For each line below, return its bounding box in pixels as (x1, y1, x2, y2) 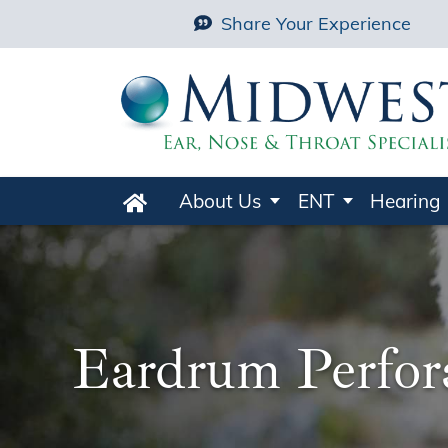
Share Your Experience (221, 12, 411, 36)
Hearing (370, 188, 441, 213)
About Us (178, 188, 261, 213)
